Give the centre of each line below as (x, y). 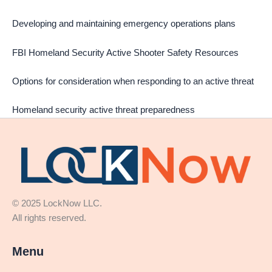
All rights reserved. (56, 218)
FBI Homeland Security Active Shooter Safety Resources (125, 53)
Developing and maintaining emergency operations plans (124, 24)
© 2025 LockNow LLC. (98, 203)
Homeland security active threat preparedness (104, 110)
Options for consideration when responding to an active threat (133, 82)
